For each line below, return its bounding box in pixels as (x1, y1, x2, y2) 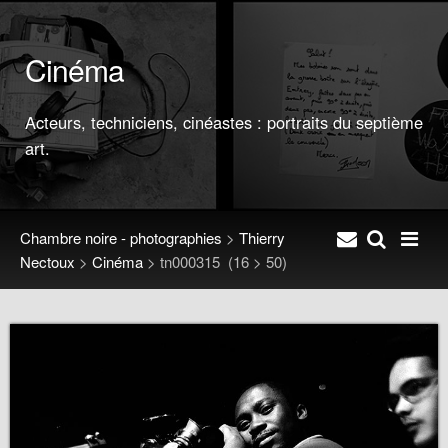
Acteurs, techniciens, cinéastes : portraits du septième (25, 110, 423, 134)
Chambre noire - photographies (20, 227, 222, 248)
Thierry (239, 227, 285, 248)
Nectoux (20, 251, 75, 272)
